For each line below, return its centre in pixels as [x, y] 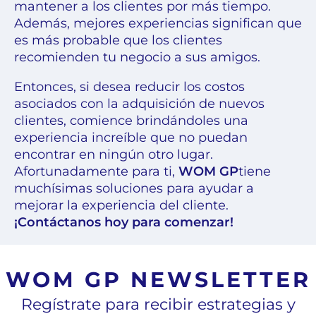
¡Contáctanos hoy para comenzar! [124, 223]
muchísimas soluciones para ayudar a [134, 189]
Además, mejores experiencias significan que [158, 24]
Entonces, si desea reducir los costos [129, 87]
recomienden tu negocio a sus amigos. [137, 57]
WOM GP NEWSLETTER [158, 280]
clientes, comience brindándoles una [131, 121]
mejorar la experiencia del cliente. [121, 206]
